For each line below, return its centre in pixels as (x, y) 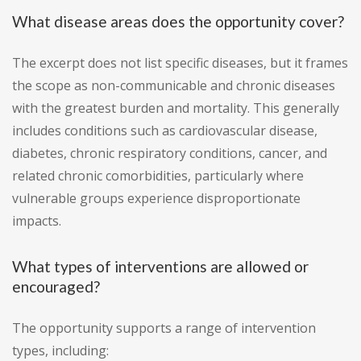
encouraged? (56, 287)
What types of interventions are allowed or (160, 267)
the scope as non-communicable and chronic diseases (174, 86)
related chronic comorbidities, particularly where (158, 176)
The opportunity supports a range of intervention (164, 328)
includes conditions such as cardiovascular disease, (165, 131)
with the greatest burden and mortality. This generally (176, 108)
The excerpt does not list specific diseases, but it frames (180, 63)
